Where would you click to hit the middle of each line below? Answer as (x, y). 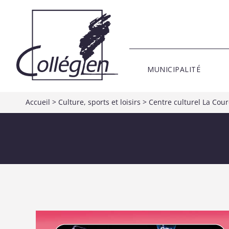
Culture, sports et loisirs (99, 102)
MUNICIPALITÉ (174, 69)
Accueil (38, 102)
